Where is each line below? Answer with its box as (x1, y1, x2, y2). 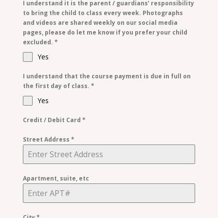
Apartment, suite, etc (23, 174, 90, 182)
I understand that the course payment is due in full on (23, 72, 191, 80)
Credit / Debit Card (23, 115, 83, 124)
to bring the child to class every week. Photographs (23, 8, 183, 17)
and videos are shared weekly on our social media (23, 18, 178, 27)
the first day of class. (23, 81, 91, 90)
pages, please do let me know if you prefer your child (23, 28, 188, 36)
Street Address (23, 135, 72, 144)
